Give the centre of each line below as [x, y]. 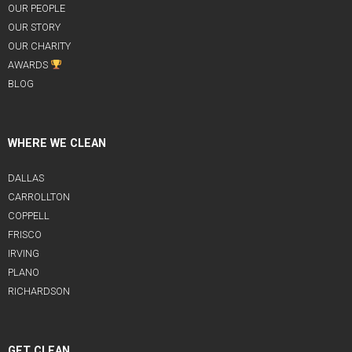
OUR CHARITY [39, 46]
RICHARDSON [39, 291]
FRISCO [25, 235]
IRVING [24, 254]
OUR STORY [34, 27]
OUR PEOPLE [37, 9]
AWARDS [29, 65]
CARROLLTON [39, 197]
